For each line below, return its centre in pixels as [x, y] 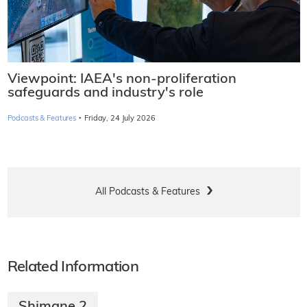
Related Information [73, 267]
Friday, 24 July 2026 [120, 119]
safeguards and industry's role [105, 93]
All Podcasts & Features [147, 192]
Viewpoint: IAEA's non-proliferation [122, 79]
